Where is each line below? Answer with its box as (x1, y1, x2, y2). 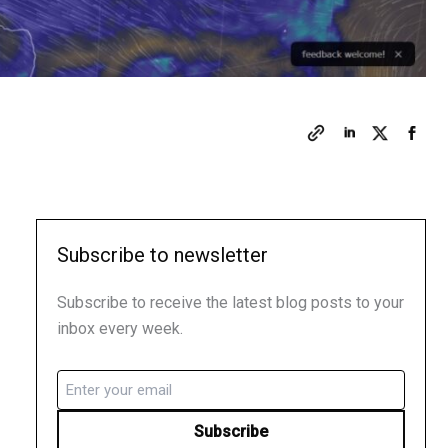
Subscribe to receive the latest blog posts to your (57, 292, 404, 312)
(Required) (59, 391, 119, 407)
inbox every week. (57, 318, 183, 338)
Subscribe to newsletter (57, 242, 268, 267)
